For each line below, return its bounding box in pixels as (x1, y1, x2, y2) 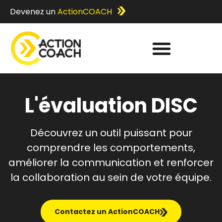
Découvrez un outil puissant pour (30, 125, 192, 140)
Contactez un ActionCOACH (55, 206, 160, 217)
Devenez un (10, 5, 57, 17)
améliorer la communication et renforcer (8, 155, 214, 169)
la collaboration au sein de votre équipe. (10, 170, 212, 184)
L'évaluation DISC (24, 91, 198, 119)
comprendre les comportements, (27, 140, 195, 155)
